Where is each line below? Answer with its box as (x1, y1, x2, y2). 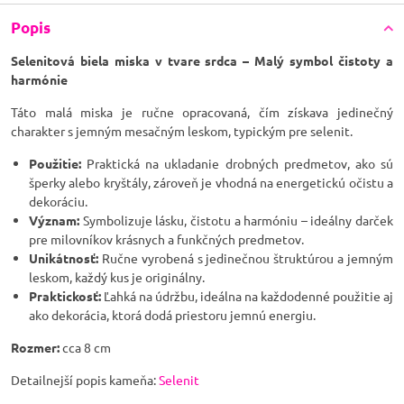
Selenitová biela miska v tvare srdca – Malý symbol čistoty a (11, 52, 393, 69)
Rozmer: (11, 339, 60, 355)
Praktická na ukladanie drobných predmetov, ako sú (81, 155, 393, 171)
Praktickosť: (29, 288, 101, 304)
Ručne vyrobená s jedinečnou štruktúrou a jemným (98, 250, 393, 266)
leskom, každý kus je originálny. (29, 269, 205, 285)
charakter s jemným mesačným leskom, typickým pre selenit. (11, 123, 353, 139)
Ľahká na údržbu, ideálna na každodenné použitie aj (101, 288, 393, 304)
